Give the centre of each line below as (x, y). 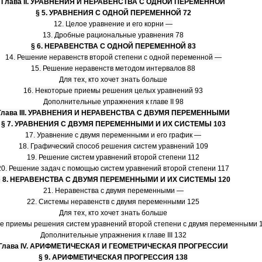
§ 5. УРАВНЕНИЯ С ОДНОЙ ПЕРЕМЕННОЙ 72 (113, 13)
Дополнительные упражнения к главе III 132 (113, 235)
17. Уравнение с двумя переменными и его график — (113, 135)
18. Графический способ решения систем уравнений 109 (113, 146)
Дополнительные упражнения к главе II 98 (113, 102)
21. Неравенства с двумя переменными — (113, 191)
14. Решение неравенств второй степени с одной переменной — (113, 57)
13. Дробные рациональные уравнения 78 (113, 35)
